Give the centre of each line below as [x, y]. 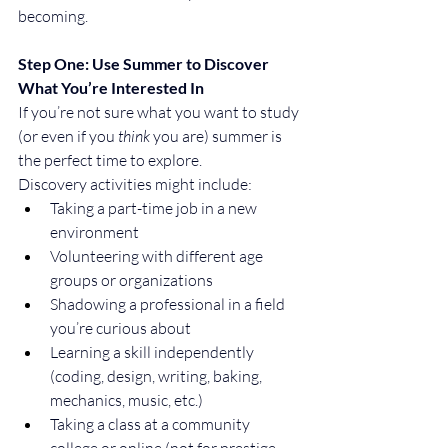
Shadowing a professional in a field [169, 303]
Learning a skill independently [153, 351]
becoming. [53, 15]
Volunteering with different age [158, 255]
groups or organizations [131, 279]
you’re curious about [120, 327]
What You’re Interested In [111, 87]
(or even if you [68, 135]
